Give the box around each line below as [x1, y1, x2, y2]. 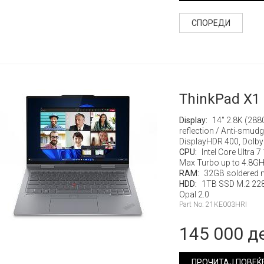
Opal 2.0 [179, 190, 209, 199]
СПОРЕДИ [191, 18, 230, 28]
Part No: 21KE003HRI [179, 200, 247, 209]
